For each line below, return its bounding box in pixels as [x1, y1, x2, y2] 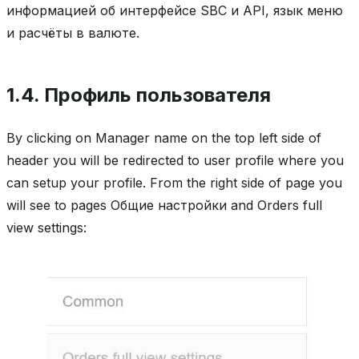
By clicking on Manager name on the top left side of [6, 130, 321, 147]
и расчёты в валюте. [6, 25, 139, 42]
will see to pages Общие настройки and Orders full [6, 197, 322, 214]
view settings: [6, 220, 87, 236]
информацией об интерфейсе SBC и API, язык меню [6, 2, 343, 19]
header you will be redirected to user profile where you [6, 152, 344, 169]
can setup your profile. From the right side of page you [6, 175, 342, 192]
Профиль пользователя [44, 83, 271, 107]
